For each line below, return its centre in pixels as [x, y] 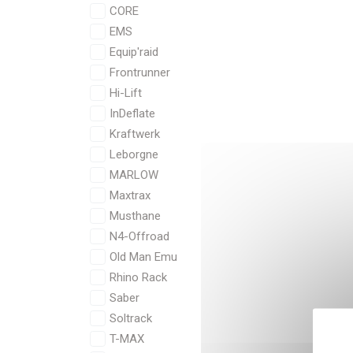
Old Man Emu [143, 257]
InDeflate [132, 113]
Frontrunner [140, 72]
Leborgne [134, 154]
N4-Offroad [139, 236]
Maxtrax [130, 195]
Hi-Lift [126, 93]
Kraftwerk [135, 134]
